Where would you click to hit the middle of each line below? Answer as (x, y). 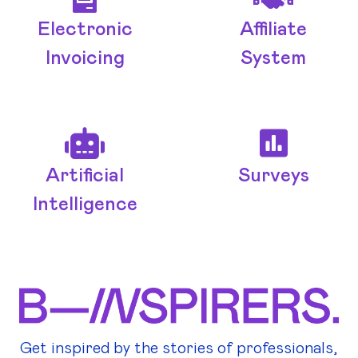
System (273, 59)
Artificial (85, 176)
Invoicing (85, 59)
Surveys (273, 176)
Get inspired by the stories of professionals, (179, 348)
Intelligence (85, 205)
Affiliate (273, 30)
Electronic (85, 30)
